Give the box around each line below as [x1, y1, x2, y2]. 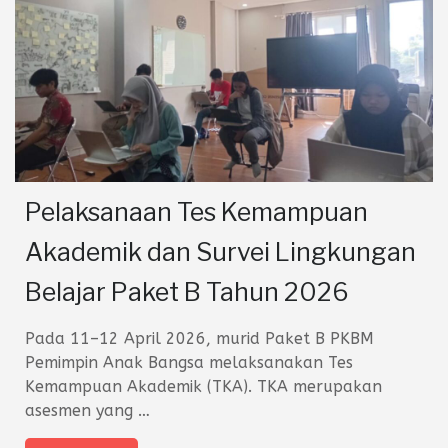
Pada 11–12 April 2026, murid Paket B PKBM [25, 329, 374, 349]
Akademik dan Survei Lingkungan [25, 237, 416, 268]
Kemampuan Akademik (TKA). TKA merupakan [25, 377, 382, 397]
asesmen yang [25, 401, 138, 421]
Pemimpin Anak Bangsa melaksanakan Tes [25, 353, 353, 373]
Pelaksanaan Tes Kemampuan [25, 197, 368, 228]
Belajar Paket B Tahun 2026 [25, 277, 349, 308]
